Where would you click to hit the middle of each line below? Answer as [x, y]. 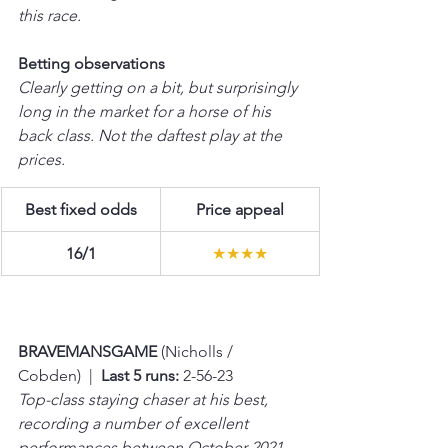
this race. [51, 15]
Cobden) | [59, 375]
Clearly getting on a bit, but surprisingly [159, 87]
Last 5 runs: [140, 375]
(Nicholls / [199, 351]
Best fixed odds [80, 209]
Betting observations [91, 63]
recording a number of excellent [135, 423]
